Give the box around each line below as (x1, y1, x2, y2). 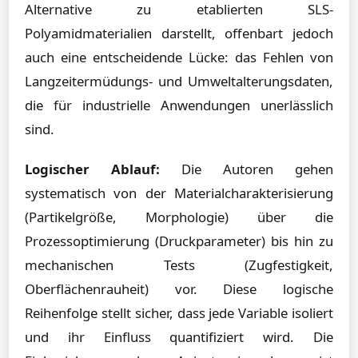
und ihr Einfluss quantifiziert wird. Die (25, 328, 333, 346)
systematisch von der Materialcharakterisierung (25, 184, 333, 202)
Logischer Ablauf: (25, 160, 160, 178)
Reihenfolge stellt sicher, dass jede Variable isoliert (25, 304, 333, 322)
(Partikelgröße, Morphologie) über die (25, 208, 333, 226)
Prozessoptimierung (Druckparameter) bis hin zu (25, 232, 333, 250)
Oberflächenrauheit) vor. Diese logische (25, 280, 333, 298)
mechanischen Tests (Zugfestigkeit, (25, 256, 333, 274)
